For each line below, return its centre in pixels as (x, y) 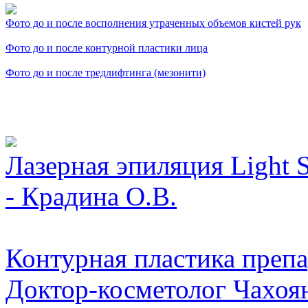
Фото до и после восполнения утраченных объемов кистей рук (153, 23)
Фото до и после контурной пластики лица (107, 47)
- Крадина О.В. (91, 196)
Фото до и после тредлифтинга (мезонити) (106, 72)
